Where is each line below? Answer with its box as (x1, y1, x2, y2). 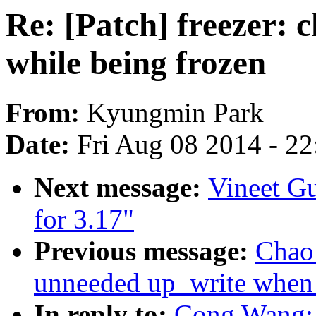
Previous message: (34, 236, 255, 267)
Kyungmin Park (87, 97, 264, 128)
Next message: (34, 172, 208, 203)
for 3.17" (34, 204, 134, 235)
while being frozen (6, 44, 266, 81)
